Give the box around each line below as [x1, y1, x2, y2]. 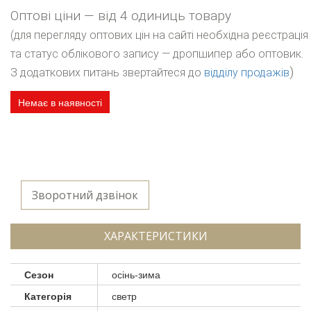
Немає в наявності [18, 94, 102, 109]
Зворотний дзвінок [32, 187, 138, 203]
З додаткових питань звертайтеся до [10, 65, 204, 79]
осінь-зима [112, 267, 160, 281]
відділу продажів [204, 65, 289, 79]
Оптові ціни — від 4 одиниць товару [10, 7, 231, 24]
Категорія [24, 288, 72, 303]
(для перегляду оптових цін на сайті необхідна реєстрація [10, 28, 308, 42]
